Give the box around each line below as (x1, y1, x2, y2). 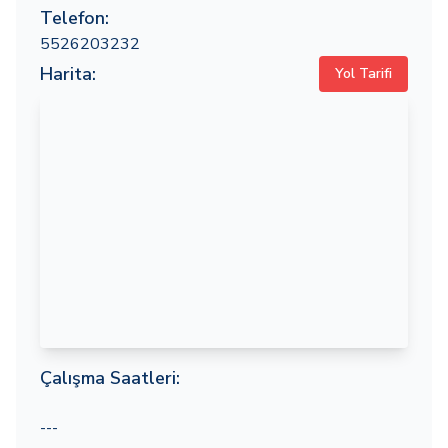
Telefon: (40, 6, 109, 30)
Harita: (40, 62, 96, 86)
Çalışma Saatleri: (40, 366, 180, 390)
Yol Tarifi (335, 64, 392, 83)
